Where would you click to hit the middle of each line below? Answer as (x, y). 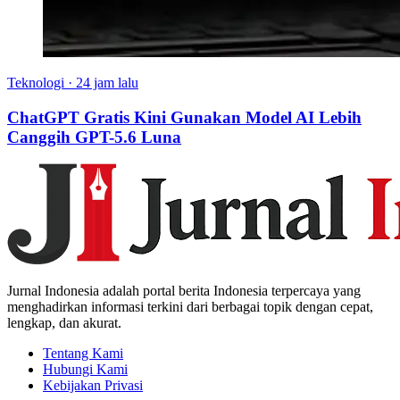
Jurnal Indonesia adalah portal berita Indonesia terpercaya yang (184, 291)
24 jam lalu (107, 82)
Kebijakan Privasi (93, 386)
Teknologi (36, 82)
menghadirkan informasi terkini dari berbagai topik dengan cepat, (190, 307)
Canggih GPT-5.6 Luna (94, 137)
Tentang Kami (83, 354)
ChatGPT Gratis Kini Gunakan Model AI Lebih (184, 117)
